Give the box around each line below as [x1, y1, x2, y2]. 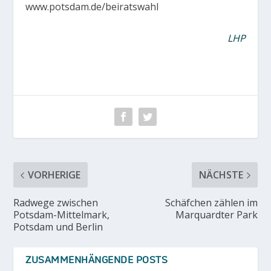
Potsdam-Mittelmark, [13, 208, 110, 222]
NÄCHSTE [198, 168, 243, 182]
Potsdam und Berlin [13, 220, 103, 234]
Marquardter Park [175, 208, 258, 222]
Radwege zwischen [13, 196, 99, 210]
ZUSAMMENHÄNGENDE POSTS [25, 253, 168, 267]
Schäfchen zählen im [165, 196, 258, 210]
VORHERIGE [28, 168, 81, 182]
